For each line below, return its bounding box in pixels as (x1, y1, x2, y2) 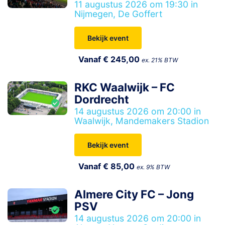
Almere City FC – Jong (74, 187, 194, 201)
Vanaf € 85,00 (78, 161, 137, 171)
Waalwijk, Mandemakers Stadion (74, 116, 209, 126)
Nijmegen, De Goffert (74, 9, 163, 19)
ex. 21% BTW (142, 56, 178, 64)
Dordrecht (74, 92, 130, 106)
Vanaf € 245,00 (78, 54, 142, 64)
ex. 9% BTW (137, 163, 170, 171)
